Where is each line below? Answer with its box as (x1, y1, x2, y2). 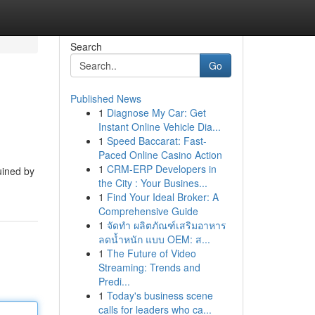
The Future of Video (106, 246, 196, 260)
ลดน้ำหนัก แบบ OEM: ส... (98, 232, 210, 246)
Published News (70, 91, 141, 105)
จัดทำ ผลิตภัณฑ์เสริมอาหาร (106, 218, 226, 232)
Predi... (98, 274, 130, 288)
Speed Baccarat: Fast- (106, 134, 207, 148)
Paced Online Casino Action (98, 148, 222, 162)
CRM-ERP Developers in (106, 162, 217, 176)
